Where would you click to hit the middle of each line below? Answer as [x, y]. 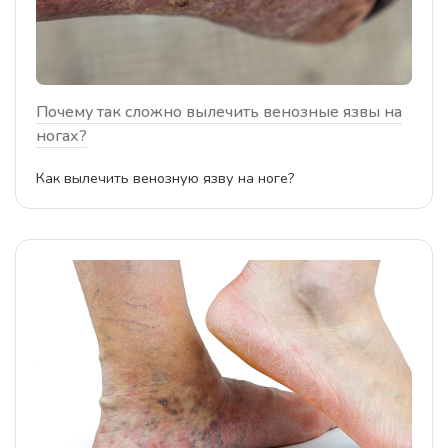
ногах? [61, 136]
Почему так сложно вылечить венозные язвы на [219, 112]
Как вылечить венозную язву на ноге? [165, 178]
